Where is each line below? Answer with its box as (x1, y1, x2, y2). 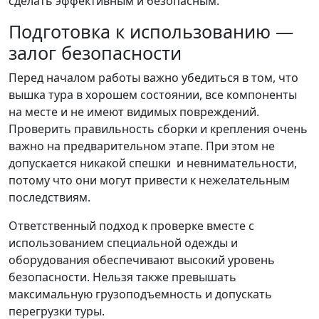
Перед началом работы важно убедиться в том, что (9, 70, 298, 85)
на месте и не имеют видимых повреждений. (9, 104, 259, 120)
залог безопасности (9, 41, 182, 65)
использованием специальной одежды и (9, 235, 238, 251)
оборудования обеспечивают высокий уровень (9, 252, 275, 268)
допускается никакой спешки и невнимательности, (9, 155, 297, 171)
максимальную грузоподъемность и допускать (9, 286, 272, 302)
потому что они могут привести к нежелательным (9, 172, 290, 188)
